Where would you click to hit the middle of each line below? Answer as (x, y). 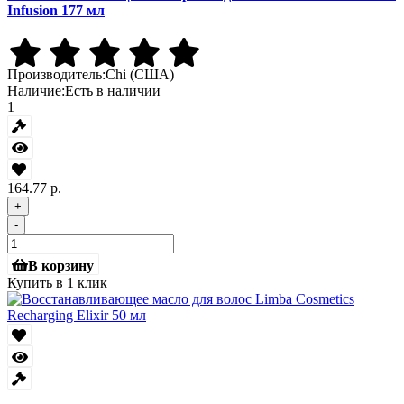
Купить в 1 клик (57, 283)
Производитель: (56, 74)
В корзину (61, 265)
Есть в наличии (113, 90)
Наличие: (36, 90)
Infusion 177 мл (56, 10)
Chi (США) (140, 74)
